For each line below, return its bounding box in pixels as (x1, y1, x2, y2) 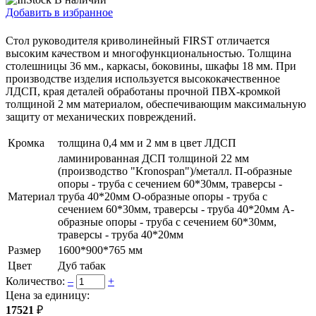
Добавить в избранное (6, 6, 113, 19)
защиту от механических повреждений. (6, 111, 196, 123)
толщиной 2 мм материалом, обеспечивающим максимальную (6, 98, 306, 111)
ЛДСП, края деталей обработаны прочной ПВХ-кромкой (6, 85, 281, 98)
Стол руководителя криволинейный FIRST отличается (6, 35, 269, 47)
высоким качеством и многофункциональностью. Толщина (6, 47, 291, 60)
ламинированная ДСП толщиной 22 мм (58, 152, 249, 165)
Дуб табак (58, 260, 106, 272)
